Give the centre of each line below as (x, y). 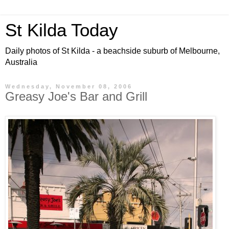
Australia (21, 62)
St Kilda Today (62, 30)
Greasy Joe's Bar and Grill (76, 96)
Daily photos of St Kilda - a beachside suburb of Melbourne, (112, 51)
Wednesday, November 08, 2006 (69, 86)
